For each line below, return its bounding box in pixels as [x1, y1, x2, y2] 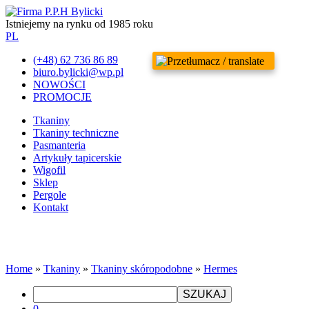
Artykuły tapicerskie [33, 152, 121, 163]
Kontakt [33, 201, 68, 213]
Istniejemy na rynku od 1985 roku [6, 18, 153, 30]
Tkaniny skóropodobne [91, 263, 192, 275]
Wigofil [33, 164, 66, 176]
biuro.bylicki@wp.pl [33, 66, 123, 78]
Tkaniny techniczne [33, 127, 119, 139]
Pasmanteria [33, 139, 86, 151]
